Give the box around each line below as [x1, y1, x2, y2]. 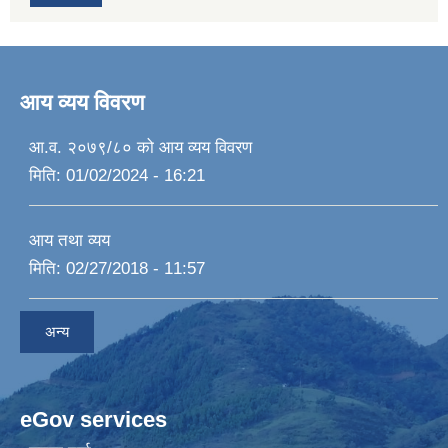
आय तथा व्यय [28, 231, 110, 251]
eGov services [20, 406, 167, 432]
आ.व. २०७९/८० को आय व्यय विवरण [28, 138, 252, 158]
